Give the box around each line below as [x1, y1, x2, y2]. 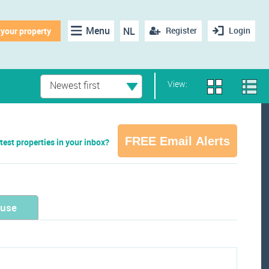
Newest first [49, 79, 100, 92]
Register [165, 25, 197, 36]
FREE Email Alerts [124, 134, 230, 148]
